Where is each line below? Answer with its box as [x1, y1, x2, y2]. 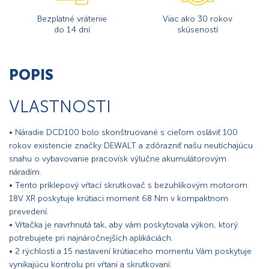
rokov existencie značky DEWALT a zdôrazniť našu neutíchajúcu [9, 141, 253, 151]
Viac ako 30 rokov [162, 13, 232, 24]
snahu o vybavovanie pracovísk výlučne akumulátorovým [9, 154, 226, 165]
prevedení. [9, 207, 49, 217]
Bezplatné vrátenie [37, 13, 107, 24]
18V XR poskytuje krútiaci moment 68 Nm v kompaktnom [9, 193, 228, 204]
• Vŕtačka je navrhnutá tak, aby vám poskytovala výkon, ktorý [9, 220, 238, 231]
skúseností [177, 24, 218, 35]
